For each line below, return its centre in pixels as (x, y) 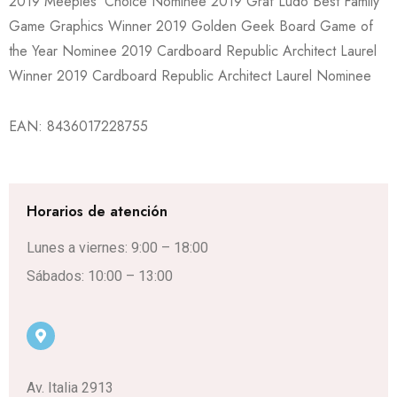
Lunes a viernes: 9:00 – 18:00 (117, 248)
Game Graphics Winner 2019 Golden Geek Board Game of (191, 26)
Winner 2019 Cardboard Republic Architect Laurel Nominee (190, 76)
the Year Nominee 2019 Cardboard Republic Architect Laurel (193, 51)
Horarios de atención (97, 211)
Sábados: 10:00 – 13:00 (100, 276)
